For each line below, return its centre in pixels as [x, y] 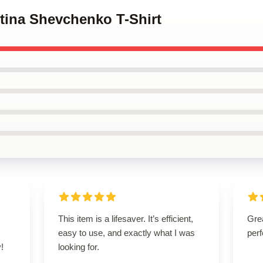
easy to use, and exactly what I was [126, 233]
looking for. [78, 247]
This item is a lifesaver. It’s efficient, [125, 219]
